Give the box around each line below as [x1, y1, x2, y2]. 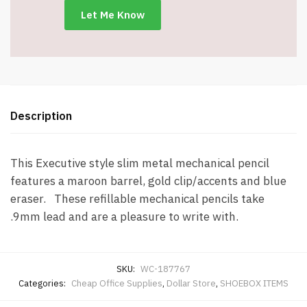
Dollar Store [167, 278, 216, 290]
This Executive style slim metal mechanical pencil [10, 156, 269, 171]
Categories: [19, 278, 68, 290]
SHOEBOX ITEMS [220, 278, 288, 290]
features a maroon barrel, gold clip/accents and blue [10, 173, 286, 189]
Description [10, 109, 72, 123]
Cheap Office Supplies [71, 278, 162, 290]
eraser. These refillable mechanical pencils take [10, 191, 265, 207]
